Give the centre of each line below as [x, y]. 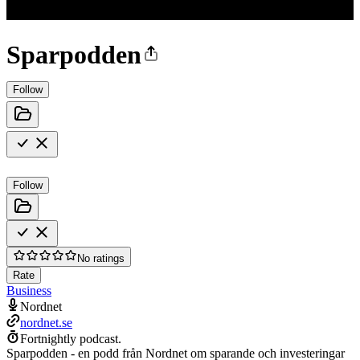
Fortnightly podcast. [71, 338]
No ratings [101, 258]
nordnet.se [46, 322]
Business [29, 290]
